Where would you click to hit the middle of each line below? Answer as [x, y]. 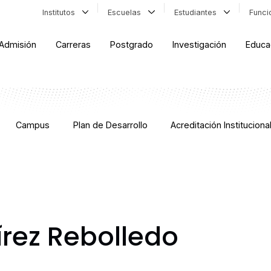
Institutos [61, 12]
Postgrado [132, 45]
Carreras [73, 45]
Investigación [200, 45]
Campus [33, 125]
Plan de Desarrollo [110, 125]
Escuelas [127, 12]
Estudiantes [198, 12]
